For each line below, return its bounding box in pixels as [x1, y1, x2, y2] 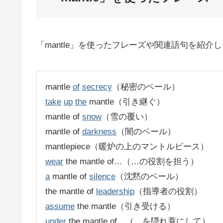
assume [45, 201, 75, 211]
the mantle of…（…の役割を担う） [63, 156, 199, 166]
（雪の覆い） [102, 111, 152, 121]
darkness [82, 126, 116, 136]
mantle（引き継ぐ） [87, 97, 165, 107]
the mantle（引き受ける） [75, 201, 175, 211]
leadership [96, 186, 134, 196]
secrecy [82, 82, 112, 92]
